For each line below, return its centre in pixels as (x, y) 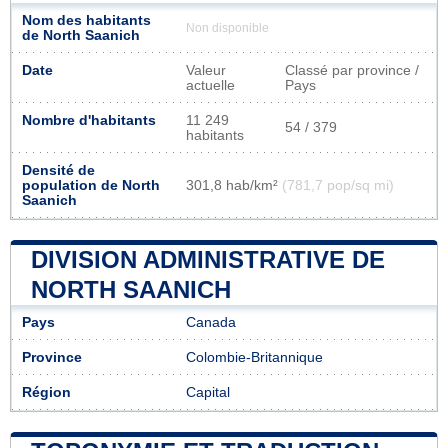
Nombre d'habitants (89, 120)
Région (46, 392)
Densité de (58, 170)
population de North (91, 185)
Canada (211, 322)
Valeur (206, 70)
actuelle (210, 85)
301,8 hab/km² (234, 185)
